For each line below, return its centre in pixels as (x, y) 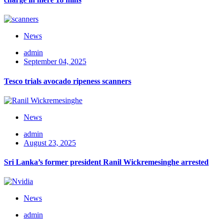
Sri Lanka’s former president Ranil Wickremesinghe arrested (106, 162)
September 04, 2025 (55, 62)
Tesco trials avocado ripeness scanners (68, 81)
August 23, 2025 (50, 143)
